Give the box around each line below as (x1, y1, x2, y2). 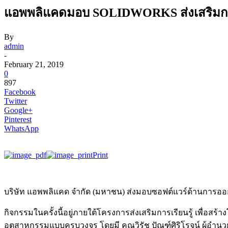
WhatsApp (4, 124, 39, 133)
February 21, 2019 (4, 60, 64, 69)
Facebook (4, 87, 36, 96)
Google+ (4, 105, 33, 115)
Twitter (4, 96, 27, 105)
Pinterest (4, 115, 32, 124)
